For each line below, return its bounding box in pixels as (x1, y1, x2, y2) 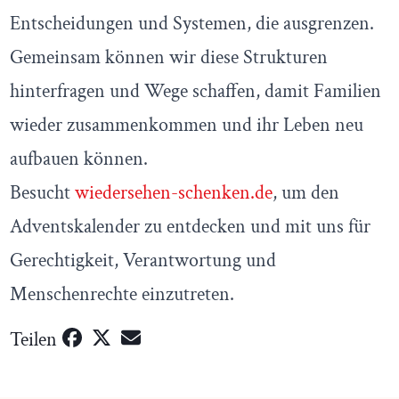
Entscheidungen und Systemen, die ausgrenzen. (10, 11, 374, 37)
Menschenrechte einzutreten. (10, 281, 234, 307)
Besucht (10, 180, 75, 206)
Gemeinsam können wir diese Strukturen (10, 45, 328, 70)
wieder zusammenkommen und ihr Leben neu (10, 112, 363, 138)
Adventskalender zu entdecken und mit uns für (10, 214, 370, 240)
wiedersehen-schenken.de (75, 180, 273, 206)
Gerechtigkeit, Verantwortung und (10, 248, 276, 273)
